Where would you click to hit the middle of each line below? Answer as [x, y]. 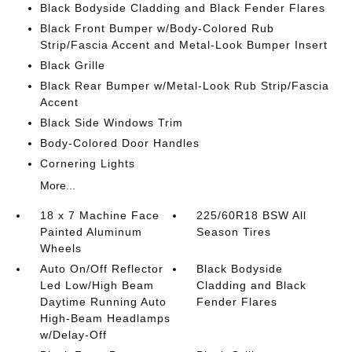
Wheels [60, 248]
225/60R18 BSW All [252, 215]
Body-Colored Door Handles [119, 143]
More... [57, 185]
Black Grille [72, 65]
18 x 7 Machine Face [99, 215]
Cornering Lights [87, 163]
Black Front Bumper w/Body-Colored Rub [157, 28]
